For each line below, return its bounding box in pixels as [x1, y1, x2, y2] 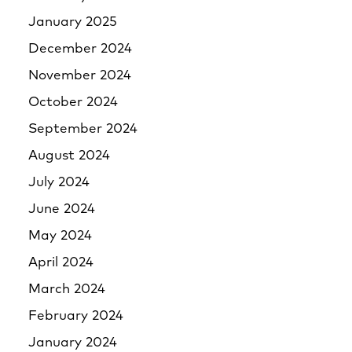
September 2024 [28, 123, 137, 136]
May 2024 [28, 229, 92, 243]
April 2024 [28, 256, 93, 269]
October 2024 [28, 96, 118, 109]
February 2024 [28, 310, 123, 323]
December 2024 [28, 42, 132, 56]
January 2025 [28, 16, 117, 29]
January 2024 [28, 336, 117, 350]
